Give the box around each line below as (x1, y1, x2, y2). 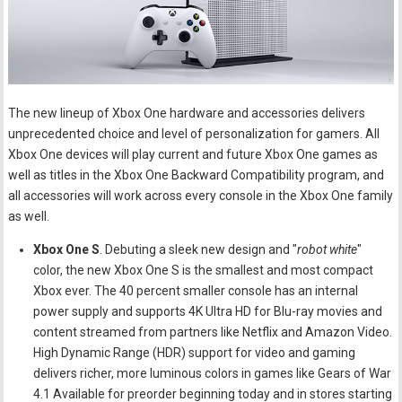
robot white (297, 242, 358, 258)
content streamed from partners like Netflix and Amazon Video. (33, 325, 393, 340)
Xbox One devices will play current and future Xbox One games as (8, 147, 379, 162)
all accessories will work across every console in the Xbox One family (8, 188, 394, 204)
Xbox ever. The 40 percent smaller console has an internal (33, 284, 359, 299)
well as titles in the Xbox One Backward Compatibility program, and (8, 168, 385, 183)
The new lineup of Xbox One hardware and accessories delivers (8, 106, 366, 121)
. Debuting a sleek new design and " (100, 242, 298, 258)
